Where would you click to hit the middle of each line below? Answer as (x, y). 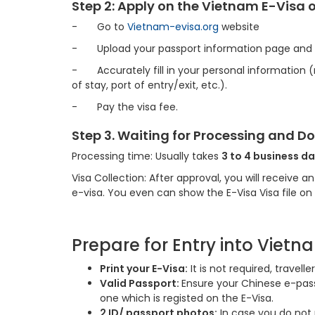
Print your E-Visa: (144, 269)
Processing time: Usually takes (147, 156)
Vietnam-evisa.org (173, 27)
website (239, 27)
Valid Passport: (141, 283)
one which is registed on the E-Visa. (187, 298)
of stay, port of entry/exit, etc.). (149, 85)
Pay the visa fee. (137, 107)
